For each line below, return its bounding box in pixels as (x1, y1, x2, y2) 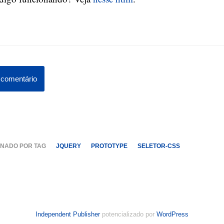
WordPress (156, 210, 188, 218)
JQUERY (56, 142, 81, 149)
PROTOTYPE (91, 142, 127, 149)
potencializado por (100, 210, 156, 218)
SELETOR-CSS (137, 142, 180, 149)
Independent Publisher (35, 210, 100, 218)
